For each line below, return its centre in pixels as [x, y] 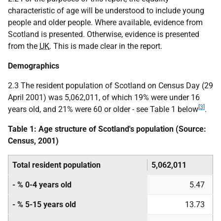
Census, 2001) [33, 141]
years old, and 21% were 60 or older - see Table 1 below [103, 109]
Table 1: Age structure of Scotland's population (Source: [107, 129]
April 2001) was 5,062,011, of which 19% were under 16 [104, 97]
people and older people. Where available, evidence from [105, 22]
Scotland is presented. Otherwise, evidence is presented [104, 34]
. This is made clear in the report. [106, 46]
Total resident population [56, 165]
